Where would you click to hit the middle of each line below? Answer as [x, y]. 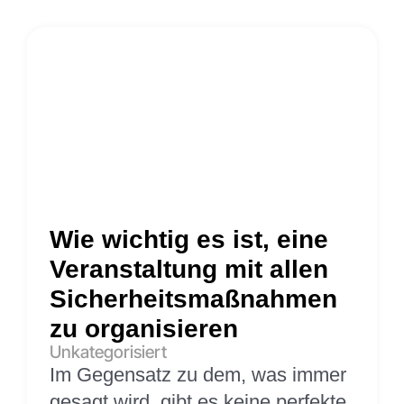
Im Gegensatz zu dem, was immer [198, 374]
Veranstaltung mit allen [189, 269]
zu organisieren [144, 328]
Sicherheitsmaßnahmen [193, 298]
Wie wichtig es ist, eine [189, 239]
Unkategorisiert [108, 352]
